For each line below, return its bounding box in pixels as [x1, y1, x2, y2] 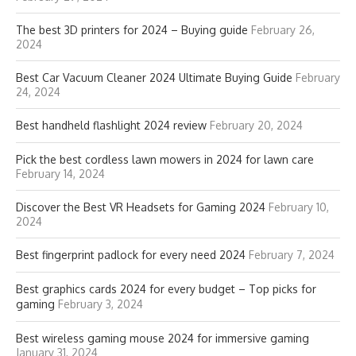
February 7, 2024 [249, 248, 335, 262]
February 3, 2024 [58, 297, 143, 311]
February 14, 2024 [16, 167, 105, 181]
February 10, [269, 200, 329, 215]
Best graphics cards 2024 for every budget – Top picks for [16, 282, 316, 296]
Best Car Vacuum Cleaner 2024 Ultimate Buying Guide [16, 71, 292, 85]
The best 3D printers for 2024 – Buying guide [16, 23, 248, 37]
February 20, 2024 [210, 118, 303, 133]
